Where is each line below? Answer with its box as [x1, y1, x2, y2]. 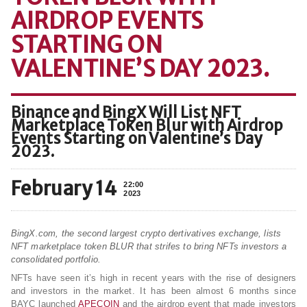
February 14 [10, 176, 117, 201]
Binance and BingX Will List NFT [10, 103, 241, 122]
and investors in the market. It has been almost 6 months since [10, 286, 297, 296]
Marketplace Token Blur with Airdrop [10, 116, 284, 135]
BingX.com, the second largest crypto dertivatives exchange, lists [10, 228, 282, 238]
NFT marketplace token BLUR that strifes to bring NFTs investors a [10, 241, 287, 251]
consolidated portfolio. [10, 254, 101, 265]
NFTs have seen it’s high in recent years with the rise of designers [10, 273, 297, 283]
